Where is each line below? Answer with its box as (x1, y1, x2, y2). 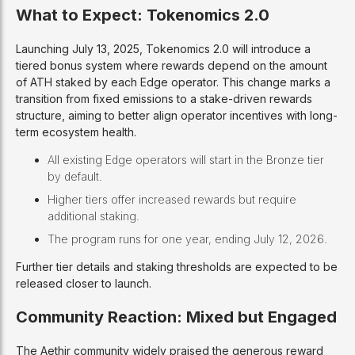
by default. (48, 169, 102, 183)
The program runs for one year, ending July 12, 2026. (48, 231, 327, 246)
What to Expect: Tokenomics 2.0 (16, 5, 269, 25)
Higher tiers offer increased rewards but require (48, 192, 296, 206)
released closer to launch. (16, 276, 151, 290)
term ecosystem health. (16, 124, 136, 139)
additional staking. (48, 208, 139, 223)
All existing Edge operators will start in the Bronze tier (48, 152, 324, 166)
